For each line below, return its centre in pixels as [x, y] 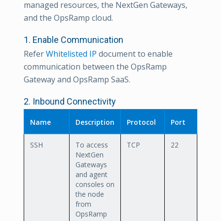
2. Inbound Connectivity [70, 101]
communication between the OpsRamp [95, 66]
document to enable [135, 54]
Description [95, 122]
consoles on [95, 184]
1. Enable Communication [74, 39]
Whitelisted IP [71, 54]
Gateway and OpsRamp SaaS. [77, 79]
